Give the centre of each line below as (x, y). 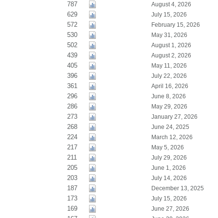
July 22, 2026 (169, 76)
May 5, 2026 (167, 147)
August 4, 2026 (171, 4)
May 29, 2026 (169, 107)
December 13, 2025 (177, 188)
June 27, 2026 (170, 209)
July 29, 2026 (169, 158)
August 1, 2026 (171, 45)
